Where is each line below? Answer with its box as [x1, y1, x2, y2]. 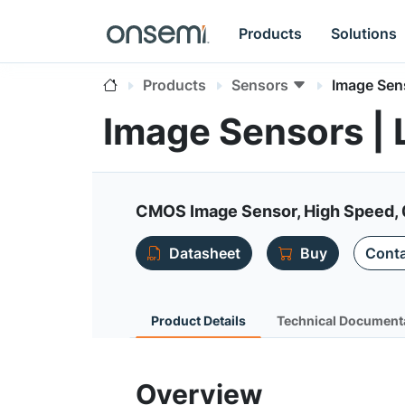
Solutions [331, 24, 398, 42]
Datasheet [169, 244, 240, 262]
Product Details [151, 313, 246, 328]
